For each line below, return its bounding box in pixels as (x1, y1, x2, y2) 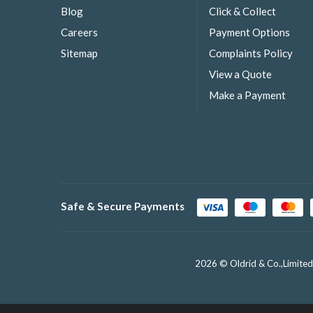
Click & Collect (209, 4, 276, 17)
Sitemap (61, 46, 98, 59)
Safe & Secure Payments (61, 200, 184, 213)
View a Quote (209, 68, 272, 81)
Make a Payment (209, 89, 286, 102)
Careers (61, 25, 98, 38)
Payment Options (209, 25, 290, 38)
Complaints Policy (209, 46, 293, 59)
